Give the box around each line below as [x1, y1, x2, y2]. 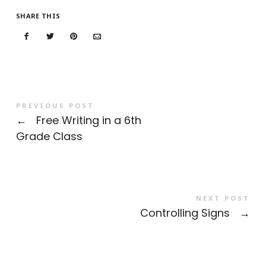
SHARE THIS [15, 11, 61, 20]
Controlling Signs [140, 205, 233, 220]
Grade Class [15, 128, 83, 144]
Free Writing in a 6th [33, 112, 141, 128]
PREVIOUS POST [15, 100, 94, 110]
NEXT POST [196, 193, 251, 202]
